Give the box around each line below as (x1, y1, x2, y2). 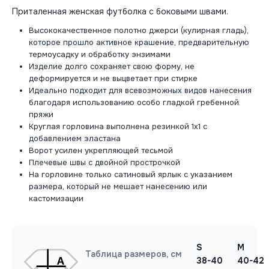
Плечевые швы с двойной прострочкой (29, 157, 181, 168)
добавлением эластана (29, 133, 121, 144)
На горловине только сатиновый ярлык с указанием (29, 169, 233, 180)
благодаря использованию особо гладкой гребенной (29, 97, 240, 108)
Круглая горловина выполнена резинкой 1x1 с (29, 121, 208, 132)
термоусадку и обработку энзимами (29, 49, 171, 60)
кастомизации (29, 193, 84, 204)
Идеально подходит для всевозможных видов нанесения (29, 85, 252, 96)
